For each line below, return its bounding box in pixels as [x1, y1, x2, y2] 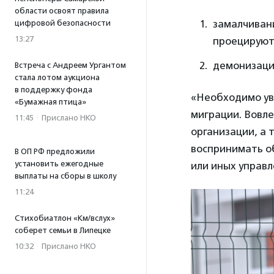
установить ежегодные [15, 159, 103, 168]
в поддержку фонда [15, 85, 92, 94]
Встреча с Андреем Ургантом [15, 61, 126, 70]
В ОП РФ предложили [15, 147, 95, 156]
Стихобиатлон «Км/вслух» [15, 213, 115, 223]
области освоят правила [15, 6, 109, 15]
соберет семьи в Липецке [15, 226, 111, 235]
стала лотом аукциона [15, 73, 100, 82]
